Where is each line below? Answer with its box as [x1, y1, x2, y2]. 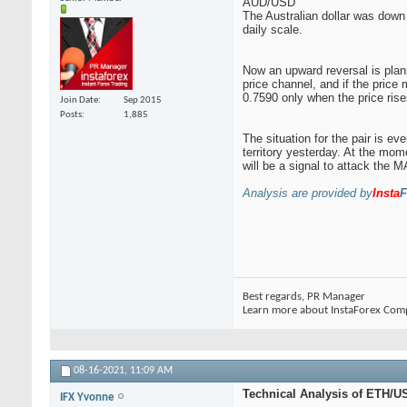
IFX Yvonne [60, 392, 117, 404]
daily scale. [243, 23, 303, 37]
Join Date [60, 94, 98, 105]
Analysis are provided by [243, 186, 372, 201]
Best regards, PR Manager [243, 291, 365, 303]
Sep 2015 [124, 94, 162, 105]
